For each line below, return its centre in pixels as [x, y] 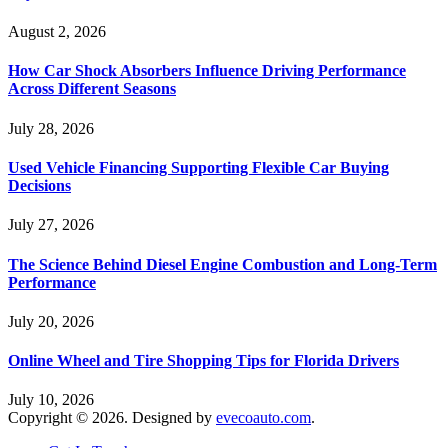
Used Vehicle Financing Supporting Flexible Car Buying [198, 168]
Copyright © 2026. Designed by [112, 418]
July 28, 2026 [51, 128]
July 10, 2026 [51, 400]
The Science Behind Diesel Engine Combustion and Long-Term [222, 264]
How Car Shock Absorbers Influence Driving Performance [207, 71]
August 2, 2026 [57, 32]
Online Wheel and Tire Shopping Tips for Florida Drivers [203, 361]
